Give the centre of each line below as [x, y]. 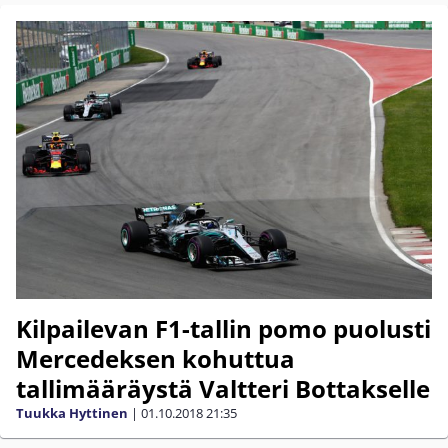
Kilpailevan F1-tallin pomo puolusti [223, 328]
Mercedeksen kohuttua [155, 358]
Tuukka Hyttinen [72, 412]
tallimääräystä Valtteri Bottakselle [223, 388]
